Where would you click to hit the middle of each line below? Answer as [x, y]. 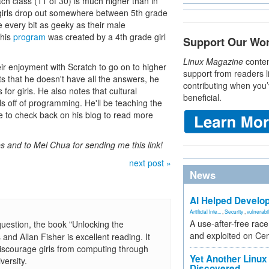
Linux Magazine [213, 61]
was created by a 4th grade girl [106, 37]
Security [234, 211]
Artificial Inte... [205, 211]
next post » [150, 163]
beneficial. [202, 97]
